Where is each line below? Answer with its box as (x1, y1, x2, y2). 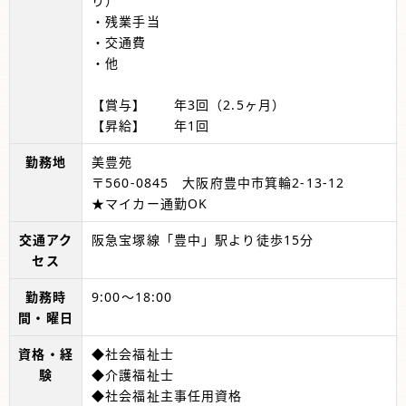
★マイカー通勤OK (92, 194, 208, 212)
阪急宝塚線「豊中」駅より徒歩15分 (92, 230, 314, 248)
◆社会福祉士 (92, 344, 174, 362)
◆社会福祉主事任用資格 (92, 386, 243, 404)
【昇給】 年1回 (92, 116, 210, 134)
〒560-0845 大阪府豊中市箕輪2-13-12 (92, 173, 345, 191)
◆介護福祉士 (92, 365, 174, 383)
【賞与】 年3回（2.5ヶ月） (92, 95, 285, 113)
